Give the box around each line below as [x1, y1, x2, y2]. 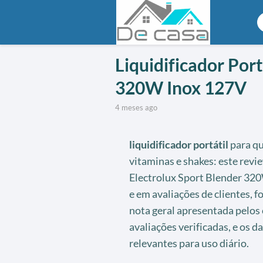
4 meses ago [119, 102, 157, 112]
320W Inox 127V [114, 76, 247, 98]
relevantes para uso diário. [129, 236, 249, 249]
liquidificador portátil [129, 137, 228, 151]
